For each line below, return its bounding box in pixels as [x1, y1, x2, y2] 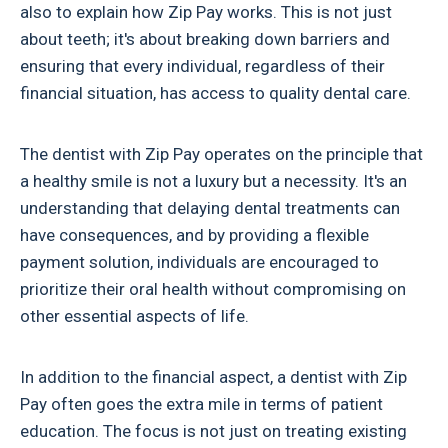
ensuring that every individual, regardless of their [20, 55, 385, 76]
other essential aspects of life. [20, 305, 249, 326]
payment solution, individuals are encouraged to [20, 251, 379, 272]
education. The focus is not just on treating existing [20, 420, 407, 441]
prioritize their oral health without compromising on [20, 278, 406, 299]
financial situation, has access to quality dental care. [20, 82, 411, 103]
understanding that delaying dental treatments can [20, 197, 400, 218]
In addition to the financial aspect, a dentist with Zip [20, 366, 407, 387]
